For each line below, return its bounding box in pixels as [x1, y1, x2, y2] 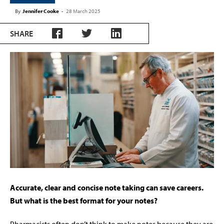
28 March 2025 [66, 7, 100, 15]
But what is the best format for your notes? [10, 195, 157, 206]
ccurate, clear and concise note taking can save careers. [15, 182, 203, 193]
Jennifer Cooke [22, 7, 59, 15]
